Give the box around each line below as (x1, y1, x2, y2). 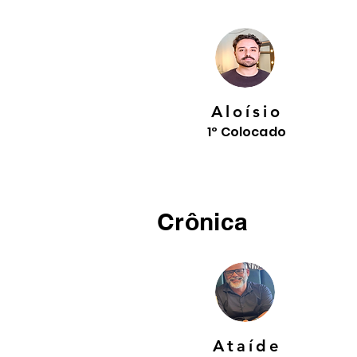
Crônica (157, 207, 249, 236)
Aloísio (210, 102, 283, 121)
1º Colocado (207, 123, 286, 141)
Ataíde (212, 336, 281, 355)
